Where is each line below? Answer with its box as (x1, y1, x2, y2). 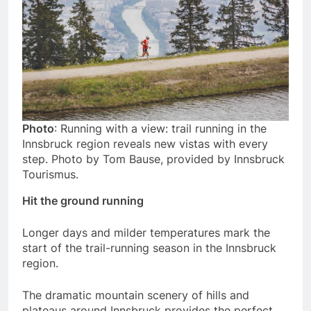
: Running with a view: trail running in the (54, 121, 267, 136)
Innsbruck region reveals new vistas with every (22, 137, 268, 151)
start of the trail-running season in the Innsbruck (22, 241, 276, 255)
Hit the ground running (22, 194, 144, 208)
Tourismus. (22, 167, 78, 182)
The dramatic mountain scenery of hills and (22, 288, 249, 303)
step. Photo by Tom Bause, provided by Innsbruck (22, 152, 285, 167)
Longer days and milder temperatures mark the (22, 226, 270, 240)
